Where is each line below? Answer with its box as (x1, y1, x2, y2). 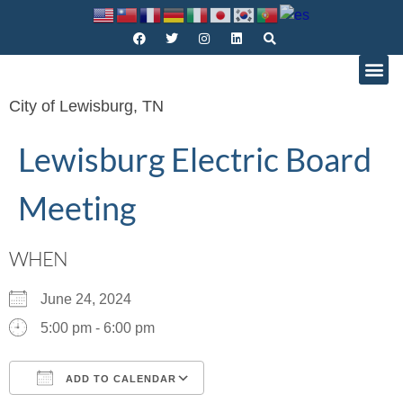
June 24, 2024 (40, 291, 146, 307)
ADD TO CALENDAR (62, 372, 176, 384)
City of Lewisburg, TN (9, 96, 164, 115)
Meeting (18, 187, 136, 228)
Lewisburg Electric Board (18, 139, 372, 179)
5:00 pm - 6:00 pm (40, 319, 155, 336)
